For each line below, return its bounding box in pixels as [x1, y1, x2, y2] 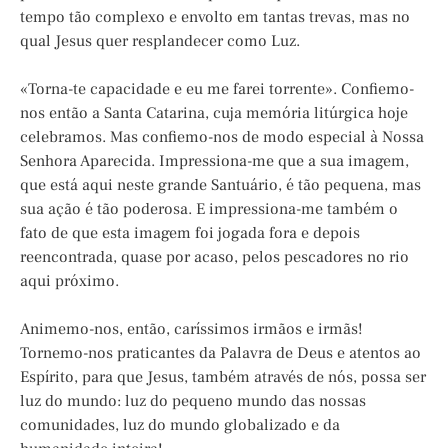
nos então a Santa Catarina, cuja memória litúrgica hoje [20, 102, 408, 123]
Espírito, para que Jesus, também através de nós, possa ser [20, 366, 426, 387]
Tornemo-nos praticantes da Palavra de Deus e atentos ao [20, 342, 421, 363]
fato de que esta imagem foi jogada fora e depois [20, 222, 360, 243]
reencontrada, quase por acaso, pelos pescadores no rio [20, 246, 409, 267]
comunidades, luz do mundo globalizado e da [20, 414, 340, 435]
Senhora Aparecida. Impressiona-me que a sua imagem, [20, 150, 409, 171]
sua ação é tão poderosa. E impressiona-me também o [20, 198, 398, 219]
